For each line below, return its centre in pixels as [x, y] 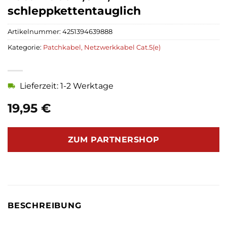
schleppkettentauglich [74, 10]
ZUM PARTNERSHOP [113, 140]
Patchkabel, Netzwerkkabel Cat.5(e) [102, 47]
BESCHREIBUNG [45, 206]
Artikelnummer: [35, 31]
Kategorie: [25, 47]
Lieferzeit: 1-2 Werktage [67, 86]
